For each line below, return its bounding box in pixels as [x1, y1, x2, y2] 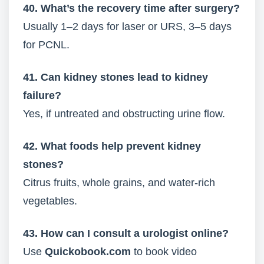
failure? [23, 90, 61, 101]
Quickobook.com [45, 246, 131, 258]
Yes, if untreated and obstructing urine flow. [23, 108, 225, 120]
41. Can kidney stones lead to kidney [23, 71, 208, 83]
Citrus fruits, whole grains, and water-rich [23, 177, 215, 189]
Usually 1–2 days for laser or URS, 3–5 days [23, 21, 232, 32]
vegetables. [23, 195, 77, 207]
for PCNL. [23, 39, 70, 51]
